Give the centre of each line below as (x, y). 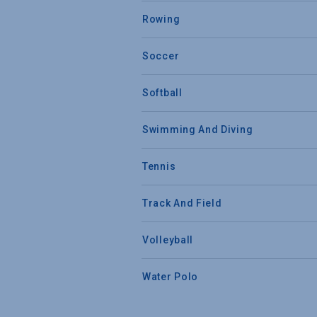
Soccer (161, 56)
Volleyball (168, 240)
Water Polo (170, 276)
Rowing (161, 19)
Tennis (159, 166)
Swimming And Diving (198, 129)
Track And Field (182, 203)
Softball (162, 92)
